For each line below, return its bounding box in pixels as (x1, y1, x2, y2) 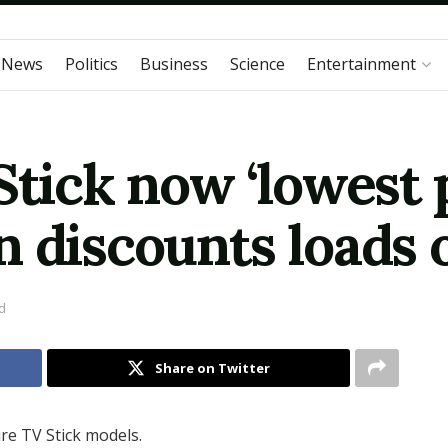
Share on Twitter (155, 359, 270, 378)
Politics (64, 53, 118, 75)
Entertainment (306, 53, 416, 75)
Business (139, 53, 208, 75)
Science (229, 53, 285, 75)
